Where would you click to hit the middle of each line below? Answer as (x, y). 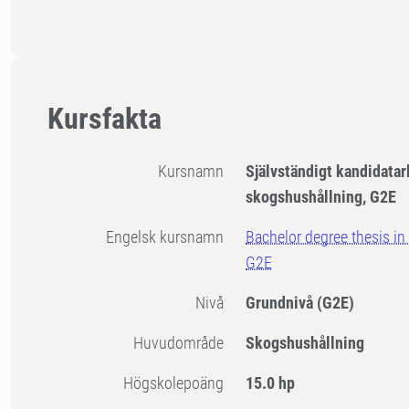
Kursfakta (105, 119)
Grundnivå (282, 303)
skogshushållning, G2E (321, 197)
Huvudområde (184, 343)
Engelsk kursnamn (169, 237)
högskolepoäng (179, 383)
